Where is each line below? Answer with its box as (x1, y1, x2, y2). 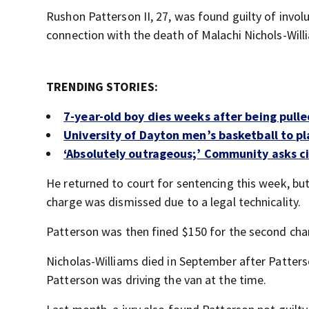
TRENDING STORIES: (46, 79, 158, 95)
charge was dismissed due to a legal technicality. (46, 194, 301, 210)
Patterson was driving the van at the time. (46, 272, 267, 288)
